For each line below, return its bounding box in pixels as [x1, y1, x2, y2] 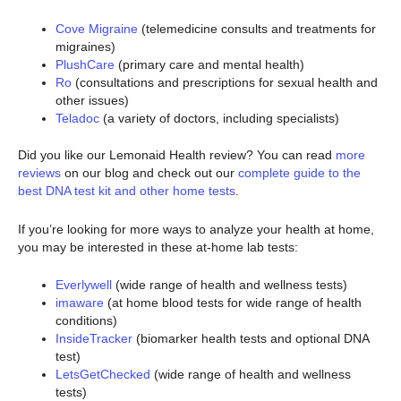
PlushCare [55, 57, 115, 73]
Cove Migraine [55, 21, 138, 37]
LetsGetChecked [55, 366, 150, 381]
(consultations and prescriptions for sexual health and [72, 75, 378, 90]
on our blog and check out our [61, 166, 238, 181]
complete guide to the [238, 166, 361, 181]
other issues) [55, 93, 129, 108]
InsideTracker [55, 330, 132, 346]
